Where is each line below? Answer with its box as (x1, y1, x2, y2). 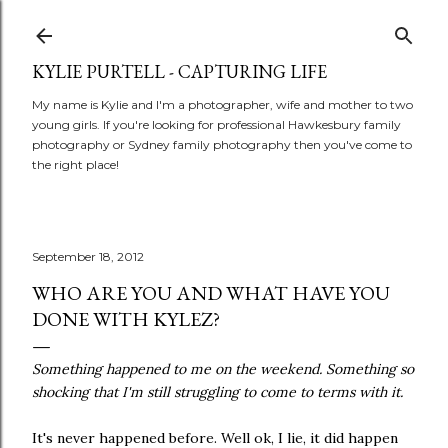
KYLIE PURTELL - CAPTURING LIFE (32, 60, 327, 83)
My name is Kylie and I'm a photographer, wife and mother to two (32, 97, 413, 112)
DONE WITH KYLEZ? (32, 306, 220, 332)
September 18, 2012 (32, 249, 144, 264)
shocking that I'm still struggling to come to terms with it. (32, 383, 403, 401)
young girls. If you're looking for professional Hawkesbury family (32, 117, 401, 132)
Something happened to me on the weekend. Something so (32, 360, 414, 378)
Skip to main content (142, 12, 306, 38)
